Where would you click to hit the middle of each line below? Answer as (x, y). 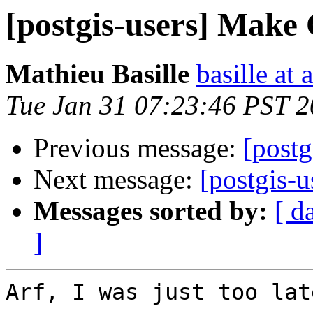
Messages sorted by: (151, 211)
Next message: (117, 180)
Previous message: (138, 148)
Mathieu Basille (97, 74)
